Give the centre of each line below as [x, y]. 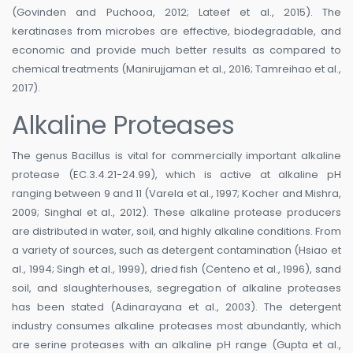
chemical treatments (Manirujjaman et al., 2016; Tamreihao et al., [176, 69]
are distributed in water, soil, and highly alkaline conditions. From [176, 232]
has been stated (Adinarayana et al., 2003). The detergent [176, 307]
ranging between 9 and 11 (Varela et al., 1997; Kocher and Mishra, [176, 194]
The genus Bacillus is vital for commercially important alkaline [176, 156]
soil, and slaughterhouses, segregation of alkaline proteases [176, 288]
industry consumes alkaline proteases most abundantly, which [176, 326]
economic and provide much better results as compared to [176, 50]
